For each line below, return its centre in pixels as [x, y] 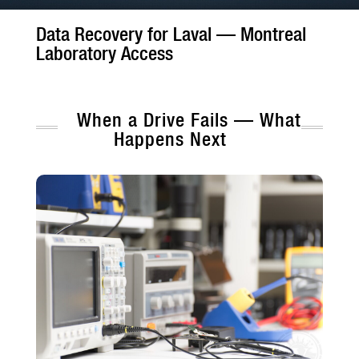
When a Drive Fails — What [189, 119]
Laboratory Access [104, 54]
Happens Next [170, 139]
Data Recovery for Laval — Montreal [171, 34]
